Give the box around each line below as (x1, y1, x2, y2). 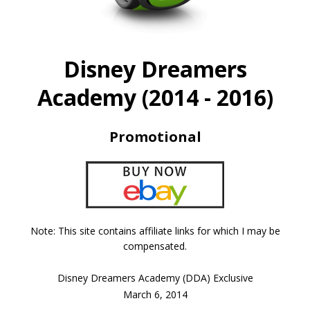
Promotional (109, 127, 201, 146)
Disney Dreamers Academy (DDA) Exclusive (57, 271, 253, 284)
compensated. (123, 239, 187, 253)
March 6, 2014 (122, 287, 188, 301)
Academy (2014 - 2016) (37, 82, 273, 112)
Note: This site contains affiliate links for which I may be (30, 224, 280, 237)
